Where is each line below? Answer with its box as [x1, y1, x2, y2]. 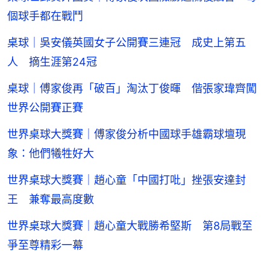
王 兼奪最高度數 [7, 193, 94, 206]
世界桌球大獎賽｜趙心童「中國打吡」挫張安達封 [7, 174, 246, 187]
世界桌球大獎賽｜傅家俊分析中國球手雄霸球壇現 [7, 128, 246, 141]
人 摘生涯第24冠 [7, 55, 97, 69]
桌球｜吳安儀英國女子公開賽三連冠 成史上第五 [7, 36, 246, 49]
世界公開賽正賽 [7, 101, 83, 115]
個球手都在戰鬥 [7, 10, 83, 23]
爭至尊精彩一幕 [7, 239, 83, 252]
